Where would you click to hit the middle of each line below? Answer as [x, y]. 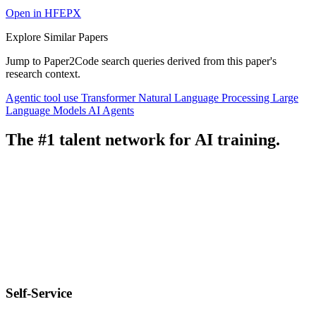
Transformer [110, 97]
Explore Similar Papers [57, 37]
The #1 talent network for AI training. [143, 140]
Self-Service [39, 293]
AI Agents [111, 110]
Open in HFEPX [43, 13]
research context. [43, 73]
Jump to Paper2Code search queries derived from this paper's [141, 61]
